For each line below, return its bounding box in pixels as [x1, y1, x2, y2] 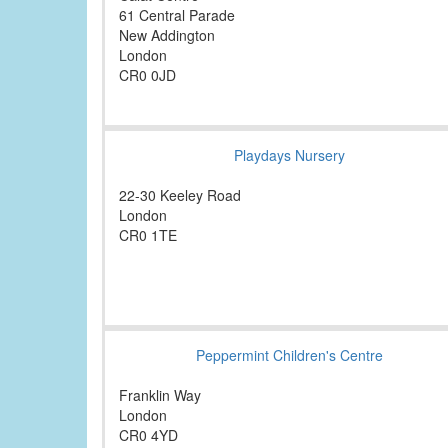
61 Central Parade [119, 5, 235, 26]
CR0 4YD [119, 425, 178, 446]
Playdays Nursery [234, 145, 345, 166]
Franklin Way [119, 385, 201, 406]
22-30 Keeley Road [119, 185, 241, 206]
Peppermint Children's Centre [196, 345, 383, 366]
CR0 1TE [119, 225, 177, 246]
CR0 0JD [119, 65, 176, 86]
